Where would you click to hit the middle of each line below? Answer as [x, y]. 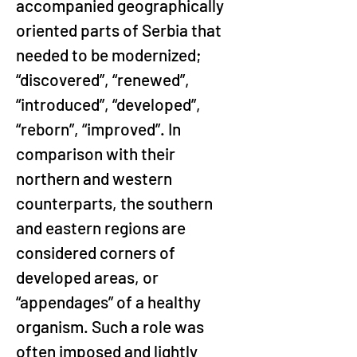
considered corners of [97, 252]
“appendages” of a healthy [110, 302]
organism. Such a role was [112, 326]
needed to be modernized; [110, 55]
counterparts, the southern [116, 203]
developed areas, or [89, 277]
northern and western [96, 178]
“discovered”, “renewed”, [104, 79]
